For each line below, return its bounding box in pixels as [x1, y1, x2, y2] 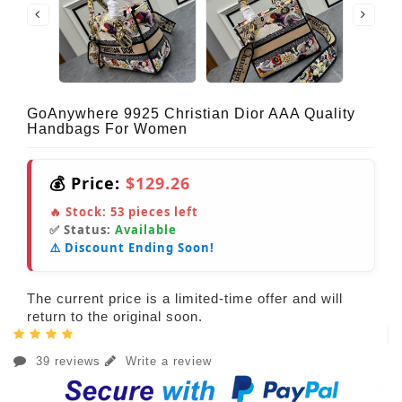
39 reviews [31, 354, 105, 369]
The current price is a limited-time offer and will [27, 291, 343, 307]
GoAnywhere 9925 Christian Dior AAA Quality [27, 106, 355, 122]
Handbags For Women [27, 121, 188, 137]
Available [115, 222, 177, 239]
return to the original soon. [27, 309, 203, 325]
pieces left [125, 204, 198, 221]
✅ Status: [49, 222, 115, 239]
